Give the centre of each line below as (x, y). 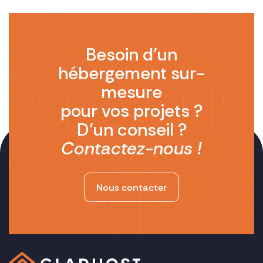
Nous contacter (131, 188)
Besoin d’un (131, 55)
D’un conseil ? (131, 130)
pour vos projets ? (131, 111)
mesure (131, 92)
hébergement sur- (131, 73)
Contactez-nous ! (131, 149)
